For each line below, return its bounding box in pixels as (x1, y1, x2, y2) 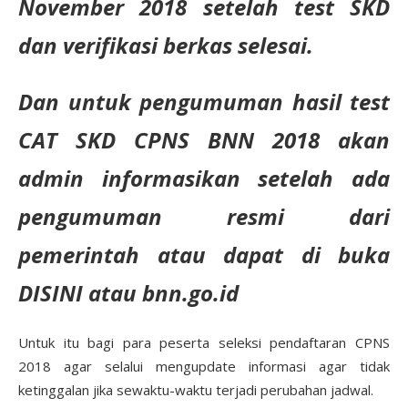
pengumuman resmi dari (18, 201, 390, 231)
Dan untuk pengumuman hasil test (18, 87, 390, 117)
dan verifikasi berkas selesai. (18, 30, 313, 60)
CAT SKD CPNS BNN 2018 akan (18, 125, 390, 155)
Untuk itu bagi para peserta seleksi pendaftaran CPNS (18, 333, 390, 352)
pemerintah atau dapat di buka (18, 240, 390, 270)
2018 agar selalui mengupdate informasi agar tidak (18, 357, 390, 375)
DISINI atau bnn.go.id (18, 278, 239, 308)
